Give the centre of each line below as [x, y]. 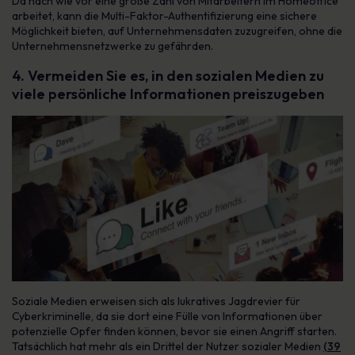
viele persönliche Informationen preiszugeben [168, 94]
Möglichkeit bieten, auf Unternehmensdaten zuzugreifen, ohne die [177, 31]
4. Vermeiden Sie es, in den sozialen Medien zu [168, 76]
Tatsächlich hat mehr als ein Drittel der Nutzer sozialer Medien [168, 346]
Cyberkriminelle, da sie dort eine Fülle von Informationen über [167, 316]
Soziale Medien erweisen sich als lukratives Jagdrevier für [156, 301]
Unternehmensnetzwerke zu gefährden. [113, 46]
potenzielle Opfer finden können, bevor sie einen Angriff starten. [174, 331]
